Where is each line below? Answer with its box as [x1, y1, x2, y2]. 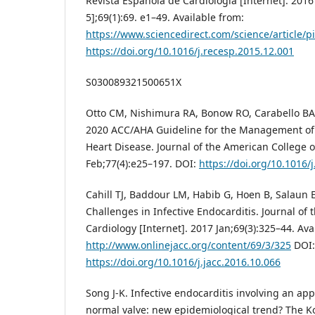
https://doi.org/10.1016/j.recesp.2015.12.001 [86, 44, 294, 58]
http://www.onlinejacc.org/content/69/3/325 [86, 238, 291, 252]
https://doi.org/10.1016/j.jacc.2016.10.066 [86, 255, 281, 269]
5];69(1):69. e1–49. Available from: [86, 11, 244, 25]
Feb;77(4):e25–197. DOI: [86, 157, 199, 171]
